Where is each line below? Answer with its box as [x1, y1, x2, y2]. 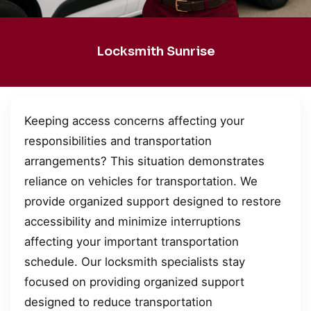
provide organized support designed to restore [24, 194, 281, 208]
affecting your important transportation [24, 234, 239, 249]
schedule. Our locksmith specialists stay [24, 254, 245, 269]
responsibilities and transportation [24, 133, 212, 148]
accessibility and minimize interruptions [24, 214, 241, 228]
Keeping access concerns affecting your [24, 113, 244, 128]
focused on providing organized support [24, 274, 244, 289]
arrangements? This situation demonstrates [24, 153, 264, 168]
